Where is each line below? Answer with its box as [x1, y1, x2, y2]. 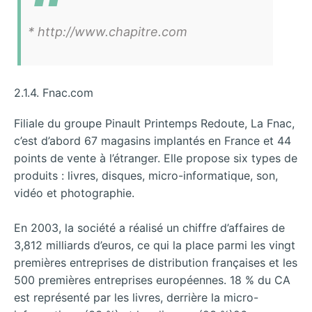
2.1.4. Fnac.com [14, 85, 93, 100]
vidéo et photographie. [14, 185, 134, 200]
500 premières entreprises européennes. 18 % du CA [14, 273, 290, 288]
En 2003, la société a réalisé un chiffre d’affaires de [14, 221, 285, 235]
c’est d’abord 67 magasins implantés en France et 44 [14, 133, 291, 148]
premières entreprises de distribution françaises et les [14, 256, 297, 270]
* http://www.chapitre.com [28, 24, 187, 39]
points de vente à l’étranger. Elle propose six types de [14, 150, 297, 165]
